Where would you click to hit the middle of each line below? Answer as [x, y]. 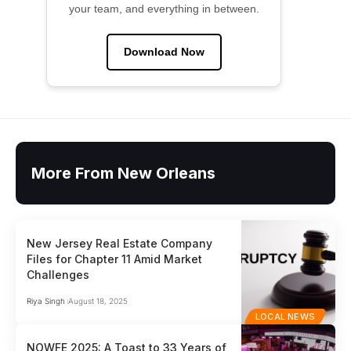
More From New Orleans [123, 174]
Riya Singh [46, 301]
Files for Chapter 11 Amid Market [115, 259]
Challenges [58, 275]
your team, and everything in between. [164, 9]
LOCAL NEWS [285, 317]
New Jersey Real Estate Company [120, 244]
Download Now [164, 52]
